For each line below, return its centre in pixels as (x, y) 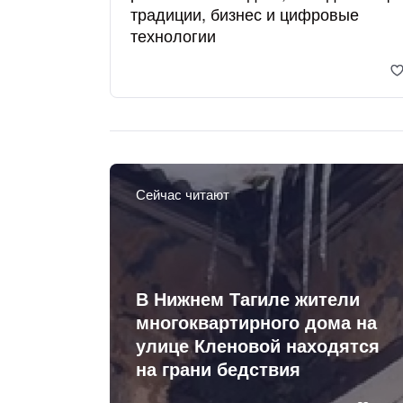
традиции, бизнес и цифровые (244, 14)
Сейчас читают (182, 193)
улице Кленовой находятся (257, 345)
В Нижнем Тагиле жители (247, 299)
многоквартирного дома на (256, 322)
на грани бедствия (218, 369)
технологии (173, 36)
